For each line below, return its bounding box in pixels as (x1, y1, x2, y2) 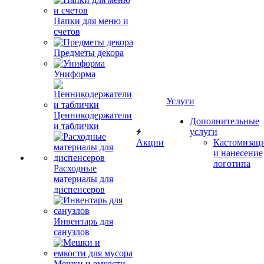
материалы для (54, 174, 113, 184)
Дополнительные (190, 116, 259, 126)
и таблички (54, 121, 99, 131)
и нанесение (213, 148, 263, 158)
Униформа (54, 69, 95, 79)
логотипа (213, 159, 250, 169)
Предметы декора (54, 48, 124, 58)
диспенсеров (54, 184, 105, 194)
